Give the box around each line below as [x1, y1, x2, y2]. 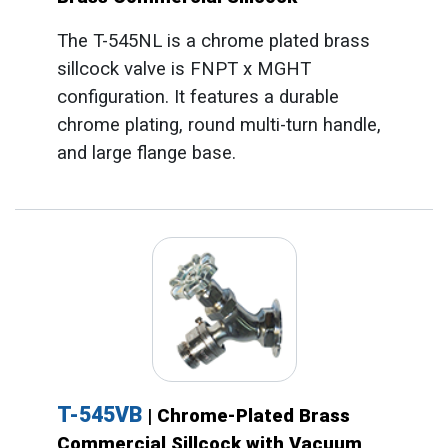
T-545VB [56, 401, 147, 427]
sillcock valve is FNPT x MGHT [56, 57, 311, 80]
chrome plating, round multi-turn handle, [56, 113, 381, 136]
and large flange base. [56, 141, 236, 164]
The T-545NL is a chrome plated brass [56, 29, 370, 52]
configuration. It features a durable [56, 85, 339, 108]
